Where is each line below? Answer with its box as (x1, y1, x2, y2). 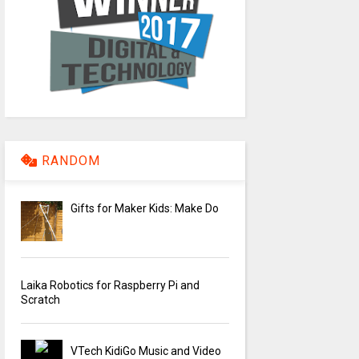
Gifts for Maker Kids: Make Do (71, 202, 220, 216)
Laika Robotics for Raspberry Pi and (20, 279, 200, 292)
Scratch (20, 293, 60, 307)
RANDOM (37, 153, 100, 169)
